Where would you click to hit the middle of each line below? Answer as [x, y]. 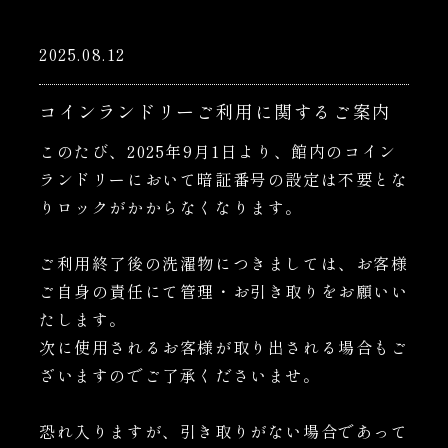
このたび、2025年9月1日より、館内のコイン [218, 151]
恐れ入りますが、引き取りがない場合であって [224, 431]
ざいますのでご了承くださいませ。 [180, 375]
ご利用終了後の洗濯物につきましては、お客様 [224, 263]
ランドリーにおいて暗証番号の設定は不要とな [224, 179]
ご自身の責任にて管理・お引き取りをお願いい [224, 291]
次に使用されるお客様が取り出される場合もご [224, 347]
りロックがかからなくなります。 [171, 207]
